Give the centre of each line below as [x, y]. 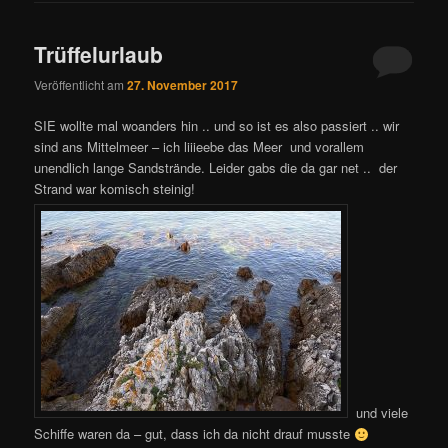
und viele [378, 413]
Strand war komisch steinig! [115, 189]
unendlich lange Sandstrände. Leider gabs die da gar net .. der [216, 168]
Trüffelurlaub [99, 53]
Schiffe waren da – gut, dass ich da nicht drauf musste [194, 434]
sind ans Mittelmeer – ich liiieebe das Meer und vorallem [199, 147]
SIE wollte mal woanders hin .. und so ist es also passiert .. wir [217, 126]
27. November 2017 [183, 85]
